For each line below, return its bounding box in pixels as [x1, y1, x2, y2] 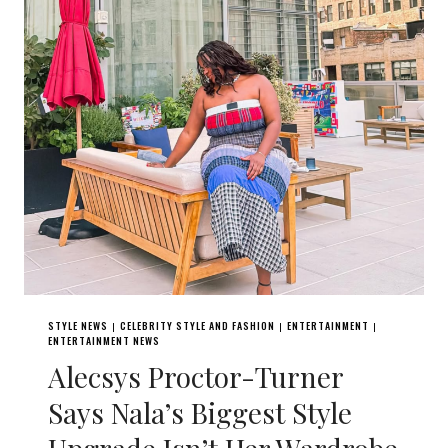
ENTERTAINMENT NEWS [48, 333, 160, 348]
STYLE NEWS [48, 318, 108, 333]
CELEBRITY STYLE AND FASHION [120, 318, 275, 333]
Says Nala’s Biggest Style [48, 394, 352, 431]
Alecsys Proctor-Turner [48, 358, 343, 395]
